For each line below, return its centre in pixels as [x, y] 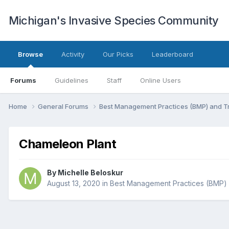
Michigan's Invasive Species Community [114, 20]
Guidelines [72, 80]
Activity [73, 54]
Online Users [161, 80]
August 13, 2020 [74, 184]
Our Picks [118, 54]
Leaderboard [173, 54]
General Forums [64, 106]
